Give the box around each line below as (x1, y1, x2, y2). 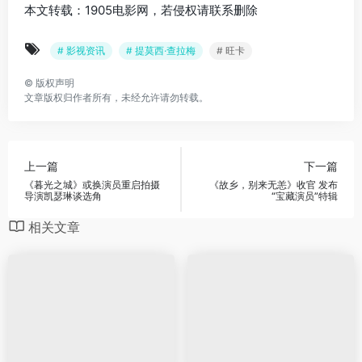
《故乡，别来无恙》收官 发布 (209, 179, 338, 192)
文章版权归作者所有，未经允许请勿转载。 (24, 90, 208, 103)
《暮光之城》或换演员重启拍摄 (24, 179, 160, 192)
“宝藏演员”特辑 (271, 190, 338, 203)
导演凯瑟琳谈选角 (24, 190, 102, 203)
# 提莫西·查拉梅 (126, 44, 196, 57)
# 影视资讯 (57, 44, 105, 57)
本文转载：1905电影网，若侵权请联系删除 (24, 2, 258, 18)
